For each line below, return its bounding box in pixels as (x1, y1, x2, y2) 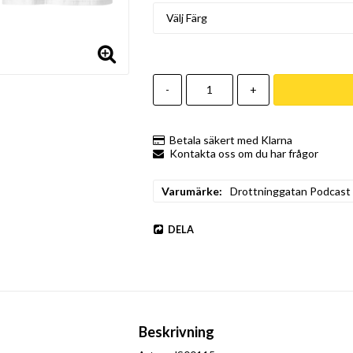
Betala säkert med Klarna (169, 132, 292, 147)
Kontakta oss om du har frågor (169, 146, 318, 160)
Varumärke (161, 184, 219, 198)
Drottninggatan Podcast (229, 184, 351, 198)
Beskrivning (139, 322, 214, 340)
